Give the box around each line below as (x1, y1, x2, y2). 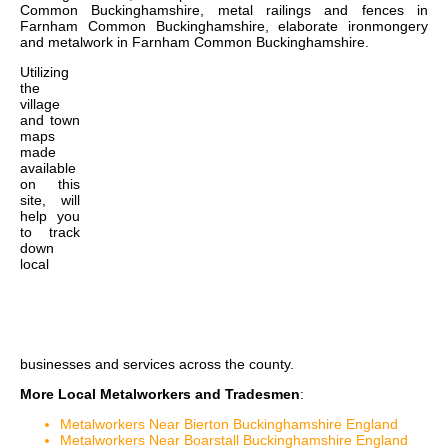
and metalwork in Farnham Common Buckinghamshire (20, 34, 365, 51)
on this (20, 176, 80, 193)
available (20, 160, 76, 177)
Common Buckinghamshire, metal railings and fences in (20, 2, 428, 19)
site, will (20, 192, 80, 209)
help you (20, 208, 80, 225)
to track (20, 224, 80, 241)
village (20, 96, 60, 113)
